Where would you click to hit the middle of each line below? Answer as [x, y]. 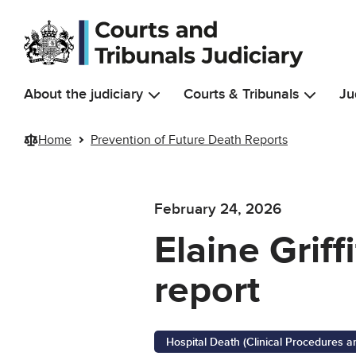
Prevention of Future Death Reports [189, 139]
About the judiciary [83, 94]
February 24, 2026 [218, 210]
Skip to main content [69, 16]
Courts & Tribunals [241, 94]
